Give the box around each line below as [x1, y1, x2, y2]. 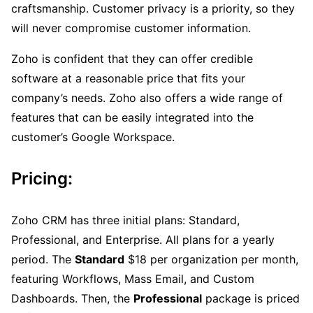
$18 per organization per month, [124, 252, 298, 266]
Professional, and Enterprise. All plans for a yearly [11, 232, 275, 247]
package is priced [202, 291, 300, 305]
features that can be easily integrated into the [11, 110, 254, 124]
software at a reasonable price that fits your [11, 71, 245, 85]
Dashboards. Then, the [11, 291, 133, 305]
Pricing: [11, 168, 73, 189]
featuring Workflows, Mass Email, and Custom [11, 271, 254, 286]
